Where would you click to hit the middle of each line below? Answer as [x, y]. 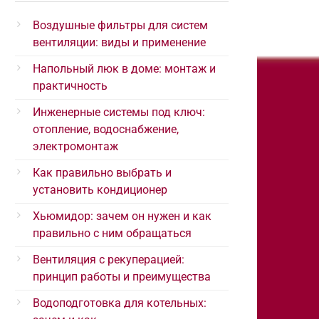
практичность [70, 86]
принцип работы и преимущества [122, 277]
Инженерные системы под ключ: [119, 112]
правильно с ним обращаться [112, 233]
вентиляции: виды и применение [119, 42]
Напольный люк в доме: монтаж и [124, 69]
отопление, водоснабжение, [106, 129]
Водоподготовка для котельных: [120, 303]
